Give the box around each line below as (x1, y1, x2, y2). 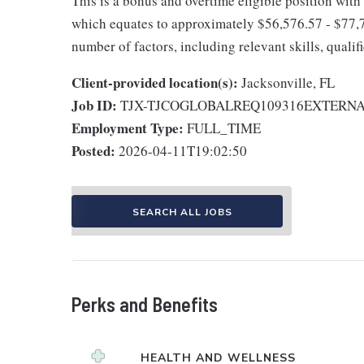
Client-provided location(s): (71, 71, 238, 93)
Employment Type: (71, 117, 184, 138)
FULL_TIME (187, 118, 261, 137)
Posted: (71, 140, 115, 161)
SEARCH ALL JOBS (132, 205, 232, 219)
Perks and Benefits (71, 292, 218, 316)
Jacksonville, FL (241, 72, 335, 92)
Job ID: (71, 94, 117, 115)
